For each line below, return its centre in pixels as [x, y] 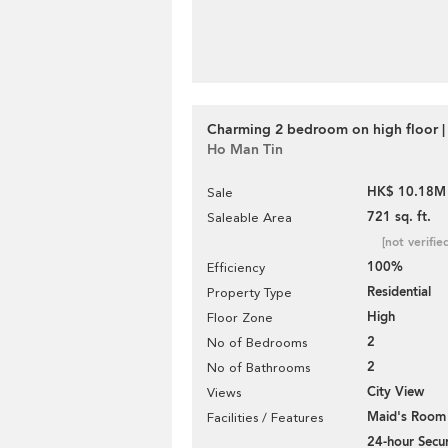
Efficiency [236, 267]
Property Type [249, 292]
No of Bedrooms [257, 342]
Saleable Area [249, 217]
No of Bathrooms [258, 367]
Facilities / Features [265, 417]
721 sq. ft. [399, 217]
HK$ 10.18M [406, 192]
